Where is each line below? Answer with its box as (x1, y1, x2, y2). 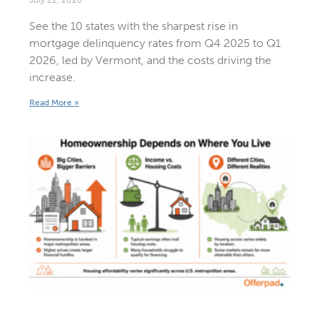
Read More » (28, 97, 79, 108)
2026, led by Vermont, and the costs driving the (28, 53, 271, 67)
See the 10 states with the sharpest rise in (28, 19, 238, 33)
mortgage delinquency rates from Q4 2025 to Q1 (28, 36, 281, 50)
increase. (28, 70, 75, 84)
